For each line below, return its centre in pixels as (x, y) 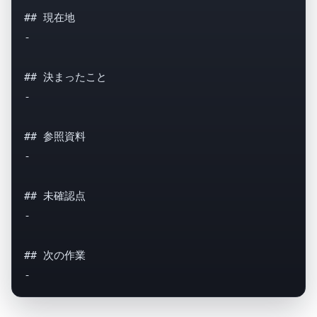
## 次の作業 (54, 255)
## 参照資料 (54, 136)
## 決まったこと (65, 77)
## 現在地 (49, 17)
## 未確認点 (54, 196)
